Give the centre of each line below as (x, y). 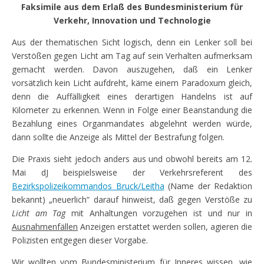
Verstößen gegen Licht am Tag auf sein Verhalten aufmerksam (132, 55)
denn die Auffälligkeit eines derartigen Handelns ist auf (132, 96)
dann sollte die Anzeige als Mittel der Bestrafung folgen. (118, 137)
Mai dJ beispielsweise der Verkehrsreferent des (132, 172)
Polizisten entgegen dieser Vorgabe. (80, 240)
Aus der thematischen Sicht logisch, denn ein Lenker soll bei (132, 42)
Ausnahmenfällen (45, 226)
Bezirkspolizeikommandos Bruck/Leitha (88, 186)
